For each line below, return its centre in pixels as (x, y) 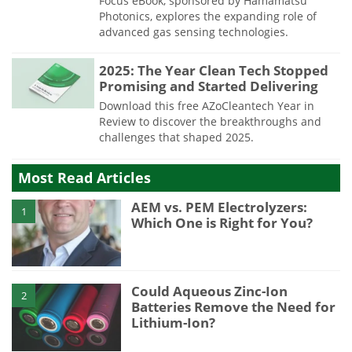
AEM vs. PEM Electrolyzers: (220, 207)
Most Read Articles (84, 177)
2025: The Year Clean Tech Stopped (214, 71)
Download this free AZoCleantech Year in (207, 106)
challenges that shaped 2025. (176, 137)
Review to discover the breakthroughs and (210, 122)
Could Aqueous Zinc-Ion (210, 291)
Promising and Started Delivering (209, 86)
